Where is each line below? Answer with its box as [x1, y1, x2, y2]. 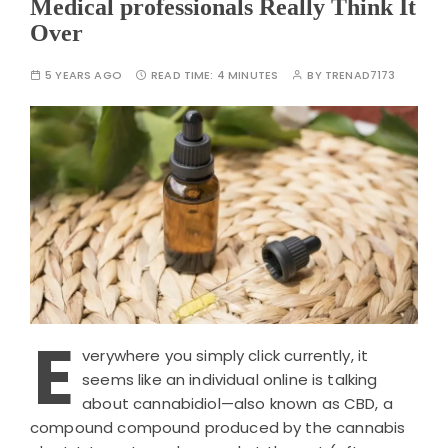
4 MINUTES [216, 67, 279, 83]
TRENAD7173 [324, 67, 396, 83]
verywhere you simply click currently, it [82, 345, 369, 367]
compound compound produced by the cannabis [30, 417, 406, 439]
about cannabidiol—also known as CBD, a [82, 393, 393, 415]
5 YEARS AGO [45, 67, 122, 83]
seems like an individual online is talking [82, 369, 378, 391]
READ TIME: [151, 67, 217, 83]
